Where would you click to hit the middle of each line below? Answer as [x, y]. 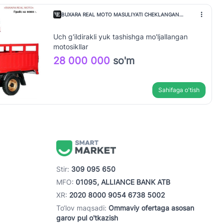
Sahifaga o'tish [179, 90]
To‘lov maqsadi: [82, 208]
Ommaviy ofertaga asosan [151, 208]
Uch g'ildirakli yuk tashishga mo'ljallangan [120, 37]
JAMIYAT [71, 22]
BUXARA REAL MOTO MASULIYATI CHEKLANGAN [120, 14]
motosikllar [70, 47]
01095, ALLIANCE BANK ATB [123, 182]
